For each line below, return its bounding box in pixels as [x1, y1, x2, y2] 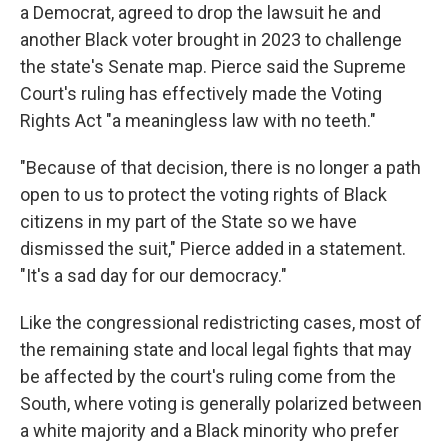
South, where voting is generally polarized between [20, 393, 422, 414]
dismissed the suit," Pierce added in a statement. [20, 238, 406, 259]
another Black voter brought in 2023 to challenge [20, 29, 402, 50]
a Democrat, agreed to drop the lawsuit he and [20, 2, 381, 23]
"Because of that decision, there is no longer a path [20, 157, 421, 178]
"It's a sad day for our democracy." [20, 265, 287, 286]
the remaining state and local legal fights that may [20, 339, 412, 360]
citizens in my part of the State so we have [20, 211, 357, 232]
